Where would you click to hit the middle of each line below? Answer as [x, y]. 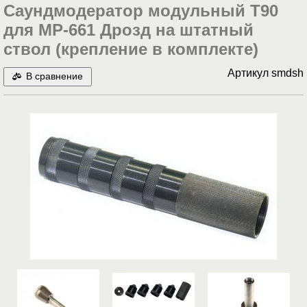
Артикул [249, 73]
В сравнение [54, 77]
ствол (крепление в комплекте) [131, 49]
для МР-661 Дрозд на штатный [128, 30]
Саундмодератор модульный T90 [141, 11]
